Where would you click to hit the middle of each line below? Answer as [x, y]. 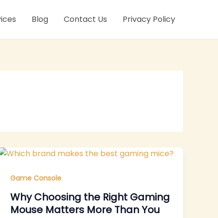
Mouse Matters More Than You [85, 209]
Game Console [36, 178]
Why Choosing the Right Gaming [90, 197]
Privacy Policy [149, 19]
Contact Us [85, 19]
